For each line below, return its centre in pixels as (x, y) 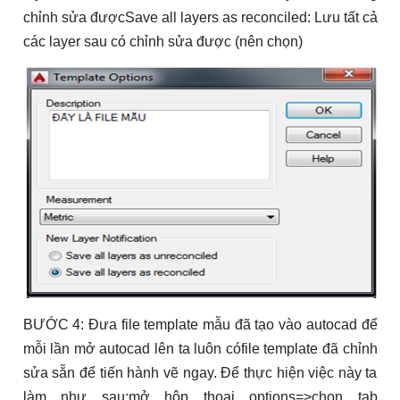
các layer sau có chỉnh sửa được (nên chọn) (162, 41)
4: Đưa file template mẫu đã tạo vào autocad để (225, 325)
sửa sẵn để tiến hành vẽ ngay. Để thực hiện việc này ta (200, 373)
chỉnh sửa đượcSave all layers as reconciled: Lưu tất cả (200, 17)
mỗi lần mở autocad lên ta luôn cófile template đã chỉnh (200, 349)
